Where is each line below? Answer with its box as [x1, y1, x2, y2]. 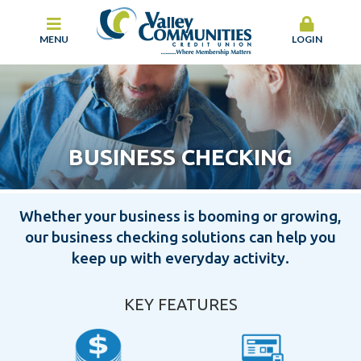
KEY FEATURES [123, 295, 238, 313]
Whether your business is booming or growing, [19, 207, 342, 225]
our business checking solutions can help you [25, 228, 336, 246]
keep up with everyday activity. [72, 249, 289, 267]
